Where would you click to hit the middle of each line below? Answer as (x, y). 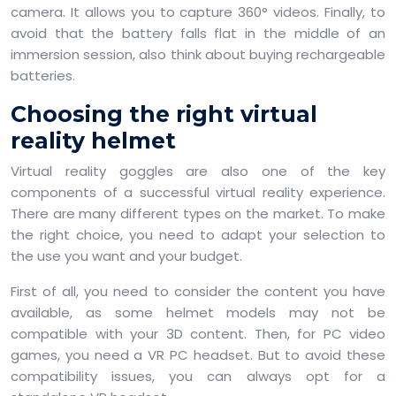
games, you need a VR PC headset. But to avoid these (198, 355)
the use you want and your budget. (126, 256)
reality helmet (93, 141)
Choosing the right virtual (164, 114)
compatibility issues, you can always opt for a (198, 376)
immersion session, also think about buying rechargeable (198, 54)
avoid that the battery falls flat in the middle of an (198, 33)
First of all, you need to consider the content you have (198, 291)
